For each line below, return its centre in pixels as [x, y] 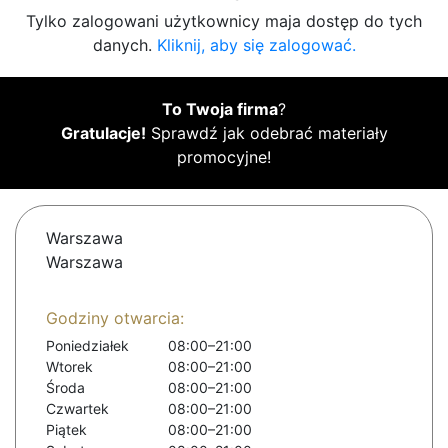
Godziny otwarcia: [115, 318]
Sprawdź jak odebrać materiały [266, 133]
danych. [124, 45]
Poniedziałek [87, 346]
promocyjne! [224, 157]
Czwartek [77, 409]
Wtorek [69, 367]
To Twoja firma [220, 109]
